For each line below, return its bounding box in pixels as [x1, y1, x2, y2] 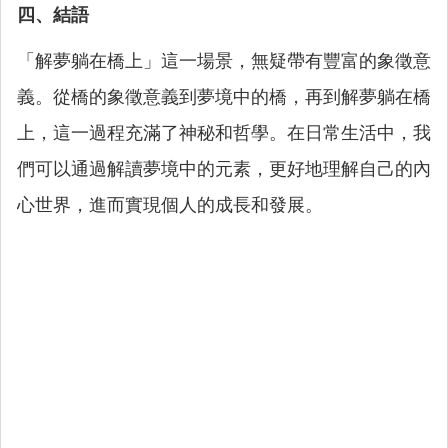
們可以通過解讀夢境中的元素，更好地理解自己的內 [17, 159, 431, 179]
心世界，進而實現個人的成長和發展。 [17, 195, 323, 215]
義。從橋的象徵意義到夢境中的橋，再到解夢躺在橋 [17, 87, 431, 107]
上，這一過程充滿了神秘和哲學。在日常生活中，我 [17, 123, 431, 143]
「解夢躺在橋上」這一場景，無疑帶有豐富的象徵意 [17, 51, 431, 71]
